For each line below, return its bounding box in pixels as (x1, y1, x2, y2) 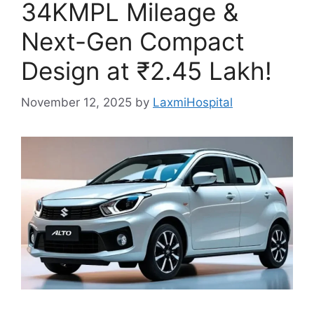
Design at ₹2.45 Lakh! (21, 56, 272, 86)
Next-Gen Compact (21, 27, 245, 56)
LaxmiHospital (153, 95, 233, 109)
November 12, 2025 (21, 95, 132, 109)
